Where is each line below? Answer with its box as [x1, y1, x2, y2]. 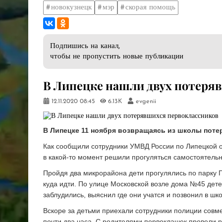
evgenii [135, 99, 156, 105]
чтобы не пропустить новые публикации [50, 53, 183, 61]
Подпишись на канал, [50, 43, 120, 51]
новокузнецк [51, 3, 92, 11]
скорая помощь [125, 3, 175, 11]
